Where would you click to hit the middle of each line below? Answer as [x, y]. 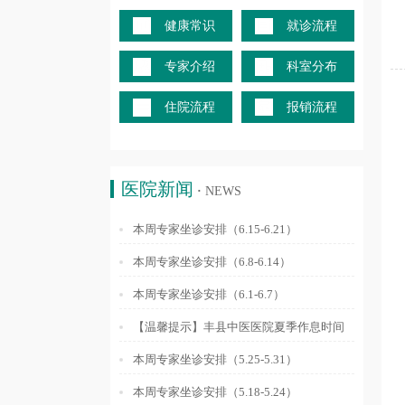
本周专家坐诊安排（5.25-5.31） [215, 359]
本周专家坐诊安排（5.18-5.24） [215, 392]
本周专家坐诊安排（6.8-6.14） [212, 262]
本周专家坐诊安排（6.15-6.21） [215, 229]
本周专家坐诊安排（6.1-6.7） [209, 294]
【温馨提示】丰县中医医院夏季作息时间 [239, 327]
